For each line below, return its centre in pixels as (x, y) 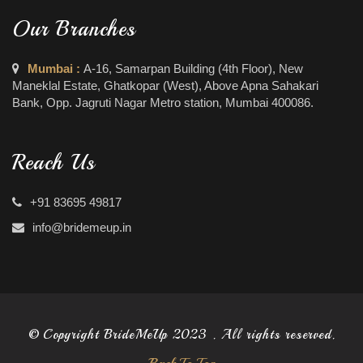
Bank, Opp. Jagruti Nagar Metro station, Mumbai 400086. (163, 103)
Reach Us (53, 163)
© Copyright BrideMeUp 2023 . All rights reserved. (181, 335)
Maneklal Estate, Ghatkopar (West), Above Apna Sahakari (165, 86)
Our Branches (74, 29)
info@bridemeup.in (82, 228)
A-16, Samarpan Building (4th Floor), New (193, 69)
